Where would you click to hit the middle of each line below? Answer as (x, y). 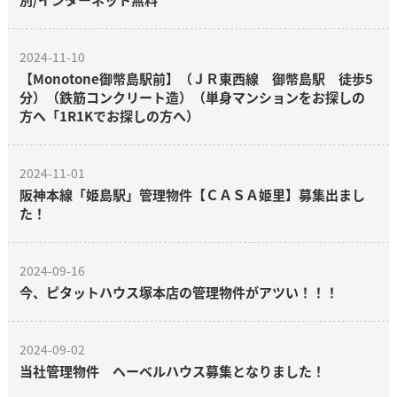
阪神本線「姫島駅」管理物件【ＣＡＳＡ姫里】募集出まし (192, 195)
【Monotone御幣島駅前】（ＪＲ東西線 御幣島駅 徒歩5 (196, 79)
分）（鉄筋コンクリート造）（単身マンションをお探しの (192, 97)
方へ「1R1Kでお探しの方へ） (109, 116)
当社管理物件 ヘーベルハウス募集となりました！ (172, 371)
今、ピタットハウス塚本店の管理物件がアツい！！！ (179, 292)
